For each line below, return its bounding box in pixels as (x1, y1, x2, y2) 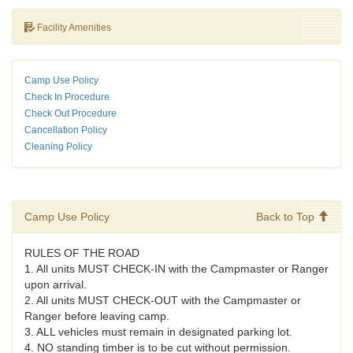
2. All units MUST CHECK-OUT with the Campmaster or (24, 294, 301, 307)
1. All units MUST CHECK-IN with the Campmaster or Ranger (24, 262, 329, 276)
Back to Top (256, 210, 318, 224)
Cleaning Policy (24, 141, 92, 153)
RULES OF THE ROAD (24, 247, 139, 260)
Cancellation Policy (24, 124, 107, 136)
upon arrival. (24, 278, 87, 292)
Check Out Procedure (24, 108, 117, 120)
